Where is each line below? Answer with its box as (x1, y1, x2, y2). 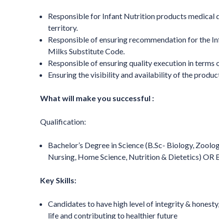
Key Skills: (40, 175, 76, 185)
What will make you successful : (40, 93, 154, 103)
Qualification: (40, 117, 86, 127)
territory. (48, 23, 78, 33)
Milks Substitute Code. (48, 46, 125, 56)
